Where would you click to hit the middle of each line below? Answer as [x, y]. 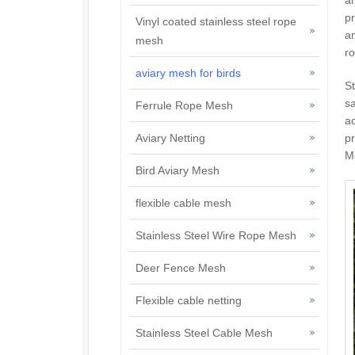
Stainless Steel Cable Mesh [204, 333]
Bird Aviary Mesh [177, 170]
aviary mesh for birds [188, 73]
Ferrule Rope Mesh [184, 105]
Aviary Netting [170, 138]
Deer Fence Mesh [181, 268]
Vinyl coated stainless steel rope [216, 21]
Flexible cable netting [189, 300]
